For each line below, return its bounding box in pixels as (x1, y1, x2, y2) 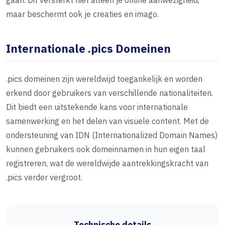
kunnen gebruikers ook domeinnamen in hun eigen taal (6, 144, 205, 155)
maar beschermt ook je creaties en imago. (6, 9, 159, 20)
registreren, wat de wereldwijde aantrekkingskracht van (6, 158, 208, 169)
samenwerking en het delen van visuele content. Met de (6, 116, 209, 127)
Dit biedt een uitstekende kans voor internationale (6, 102, 188, 113)
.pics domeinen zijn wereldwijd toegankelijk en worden (6, 74, 202, 84)
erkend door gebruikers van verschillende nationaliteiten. (6, 88, 213, 98)
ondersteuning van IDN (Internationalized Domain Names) (6, 130, 217, 141)
